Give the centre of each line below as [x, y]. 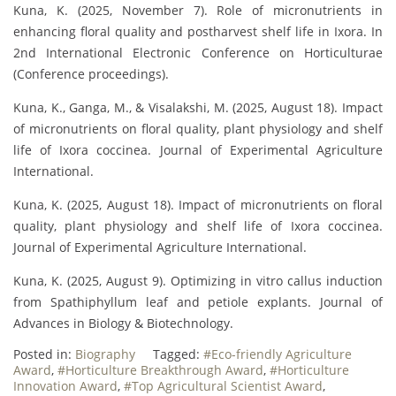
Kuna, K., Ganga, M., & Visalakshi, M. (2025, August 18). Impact [198, 107]
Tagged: [178, 354]
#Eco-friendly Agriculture [278, 354]
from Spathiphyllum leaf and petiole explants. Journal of [198, 301]
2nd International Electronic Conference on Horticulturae [198, 52]
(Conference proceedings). [91, 73]
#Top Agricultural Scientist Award [223, 385]
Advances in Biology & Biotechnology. [123, 323]
